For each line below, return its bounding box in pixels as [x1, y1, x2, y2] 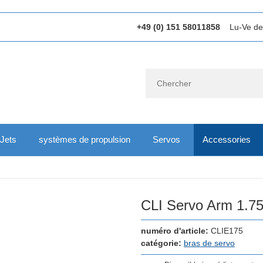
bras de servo [184, 238, 235, 248]
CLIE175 [211, 225, 243, 235]
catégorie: [141, 238, 184, 248]
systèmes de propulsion [39, 134, 130, 144]
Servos [153, 134, 180, 144]
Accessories [203, 134, 251, 144]
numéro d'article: [141, 225, 211, 235]
